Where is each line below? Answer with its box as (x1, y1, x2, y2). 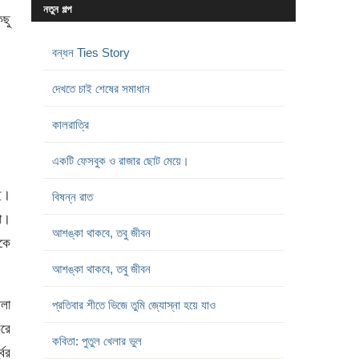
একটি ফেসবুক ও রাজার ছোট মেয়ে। (51, 153, 189, 167)
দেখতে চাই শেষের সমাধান (51, 81, 150, 95)
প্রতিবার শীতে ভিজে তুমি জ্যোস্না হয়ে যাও (51, 297, 216, 312)
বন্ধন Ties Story (51, 45, 130, 59)
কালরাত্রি (51, 117, 89, 131)
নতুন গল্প (42, 2, 71, 15)
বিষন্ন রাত (51, 189, 93, 204)
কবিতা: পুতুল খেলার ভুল (51, 333, 142, 348)
